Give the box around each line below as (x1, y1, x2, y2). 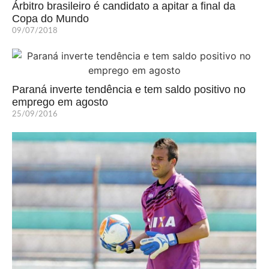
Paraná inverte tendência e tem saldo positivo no (12, 83, 246, 96)
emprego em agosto (12, 96, 108, 109)
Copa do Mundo (12, 13, 89, 25)
